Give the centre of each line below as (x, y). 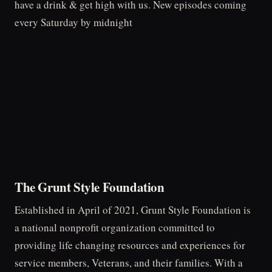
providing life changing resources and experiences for (130, 245)
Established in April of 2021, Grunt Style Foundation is (133, 210)
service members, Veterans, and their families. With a (129, 263)
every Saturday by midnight (73, 22)
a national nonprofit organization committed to (115, 228)
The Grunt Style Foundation (90, 187)
